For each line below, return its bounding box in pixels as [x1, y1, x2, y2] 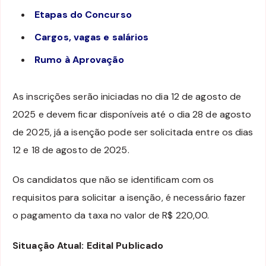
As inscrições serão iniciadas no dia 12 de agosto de [12, 90, 242, 103]
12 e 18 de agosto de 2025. [12, 143, 129, 156]
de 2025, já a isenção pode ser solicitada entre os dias [12, 125, 254, 138]
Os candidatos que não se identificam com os [12, 173, 214, 186]
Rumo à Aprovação [34, 53, 124, 66]
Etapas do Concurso [34, 8, 132, 21]
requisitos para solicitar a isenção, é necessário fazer [12, 191, 246, 204]
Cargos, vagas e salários [34, 30, 149, 43]
